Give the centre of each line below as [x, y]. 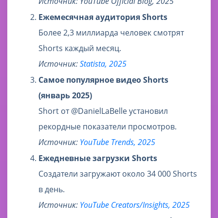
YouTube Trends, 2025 [118, 142]
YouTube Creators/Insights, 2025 [135, 205]
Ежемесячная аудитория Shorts [103, 17]
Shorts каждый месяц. [80, 48]
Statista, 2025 [103, 64]
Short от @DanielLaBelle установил [103, 111]
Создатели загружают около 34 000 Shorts [118, 174]
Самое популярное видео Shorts [103, 80]
